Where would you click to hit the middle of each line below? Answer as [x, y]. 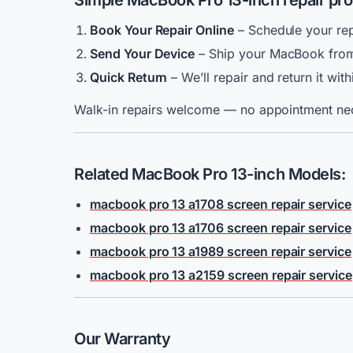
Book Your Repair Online [162, 30]
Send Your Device [143, 54]
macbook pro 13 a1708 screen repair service [221, 204]
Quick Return [129, 77]
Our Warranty [123, 339]
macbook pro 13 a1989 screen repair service [221, 251]
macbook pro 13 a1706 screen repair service [221, 228]
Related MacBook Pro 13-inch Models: [210, 174]
